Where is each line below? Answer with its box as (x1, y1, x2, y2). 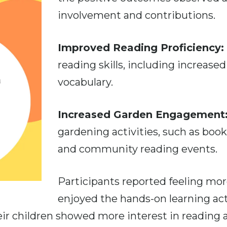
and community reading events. (58, 142, 217, 155)
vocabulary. (58, 75, 113, 88)
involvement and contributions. (58, 9, 215, 21)
